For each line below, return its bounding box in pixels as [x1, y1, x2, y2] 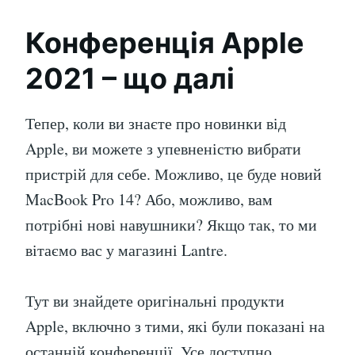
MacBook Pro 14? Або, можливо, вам [25, 189, 273, 211]
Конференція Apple [25, 25, 304, 61]
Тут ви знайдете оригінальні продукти [25, 290, 284, 312]
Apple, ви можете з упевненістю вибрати [25, 138, 301, 160]
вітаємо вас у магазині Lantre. [25, 239, 227, 261]
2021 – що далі [25, 61, 235, 97]
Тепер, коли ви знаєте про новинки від [25, 113, 286, 135]
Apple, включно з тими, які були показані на [25, 315, 325, 338]
